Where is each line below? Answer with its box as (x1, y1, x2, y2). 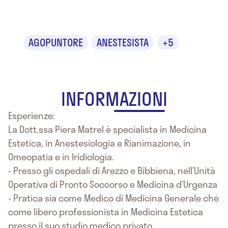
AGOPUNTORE (28, 34, 83, 50)
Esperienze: (8, 108, 55, 123)
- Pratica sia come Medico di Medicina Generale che (8, 190, 219, 205)
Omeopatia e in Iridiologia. (8, 149, 114, 164)
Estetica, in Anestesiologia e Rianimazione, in (8, 135, 191, 150)
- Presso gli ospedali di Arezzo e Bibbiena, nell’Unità (8, 163, 215, 178)
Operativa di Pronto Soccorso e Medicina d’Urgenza (8, 177, 217, 191)
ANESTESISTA (97, 34, 149, 50)
